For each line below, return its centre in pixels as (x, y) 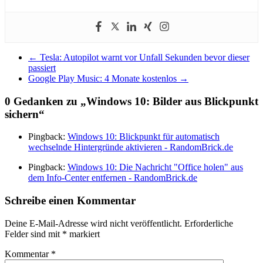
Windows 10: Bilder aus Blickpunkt (172, 101)
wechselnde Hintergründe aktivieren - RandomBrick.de (131, 147)
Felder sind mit (33, 234)
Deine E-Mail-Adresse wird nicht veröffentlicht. (93, 223)
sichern (22, 114)
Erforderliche (209, 223)
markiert (83, 234)
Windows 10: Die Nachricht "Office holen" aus (155, 167)
